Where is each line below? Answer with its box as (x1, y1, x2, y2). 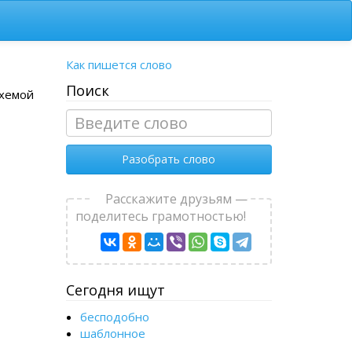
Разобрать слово (122, 152, 216, 167)
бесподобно (79, 309, 149, 324)
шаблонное (79, 325, 145, 341)
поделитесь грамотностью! (75, 207, 247, 225)
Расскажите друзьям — (105, 190, 248, 207)
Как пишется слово (65, 57, 172, 72)
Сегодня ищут (65, 280, 165, 299)
